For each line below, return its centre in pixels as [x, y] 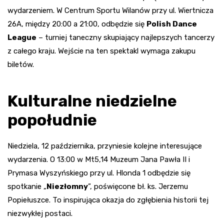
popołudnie [52, 120]
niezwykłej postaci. [40, 214]
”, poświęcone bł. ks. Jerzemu [138, 187]
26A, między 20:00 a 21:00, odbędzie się [77, 24]
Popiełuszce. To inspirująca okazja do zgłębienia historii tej [108, 200]
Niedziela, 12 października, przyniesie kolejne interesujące [105, 146]
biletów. [21, 65]
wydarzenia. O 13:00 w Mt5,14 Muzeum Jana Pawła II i [99, 160]
